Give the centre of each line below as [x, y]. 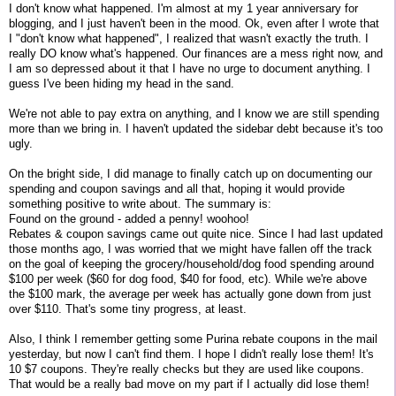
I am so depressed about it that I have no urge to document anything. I [190, 68]
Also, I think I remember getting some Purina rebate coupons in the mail [193, 339]
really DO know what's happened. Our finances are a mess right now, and [196, 53]
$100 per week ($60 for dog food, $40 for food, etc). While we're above [188, 278]
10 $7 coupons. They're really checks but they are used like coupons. [187, 369]
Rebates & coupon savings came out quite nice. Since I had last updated [196, 233]
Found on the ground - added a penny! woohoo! [129, 218]
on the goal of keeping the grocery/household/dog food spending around [191, 263]
